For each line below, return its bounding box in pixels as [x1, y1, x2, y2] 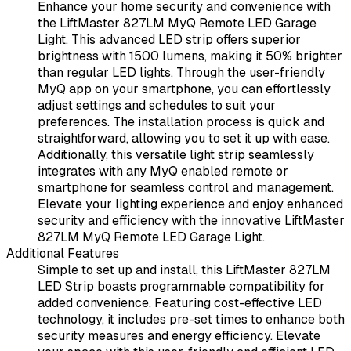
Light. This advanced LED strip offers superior [38, 31, 301, 49]
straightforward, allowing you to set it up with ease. [38, 130, 330, 147]
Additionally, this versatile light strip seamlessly [38, 147, 314, 164]
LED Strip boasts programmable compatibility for [38, 278, 325, 295]
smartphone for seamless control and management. [38, 179, 334, 197]
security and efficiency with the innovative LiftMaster [38, 212, 345, 230]
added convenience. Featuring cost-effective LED [38, 295, 322, 312]
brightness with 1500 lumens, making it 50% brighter [38, 48, 342, 65]
